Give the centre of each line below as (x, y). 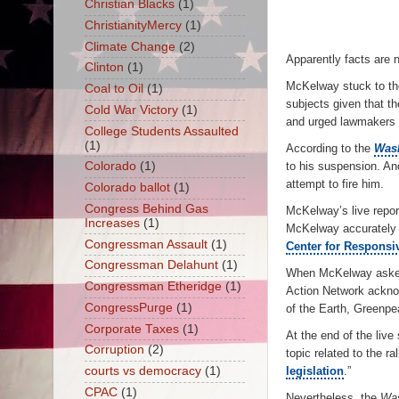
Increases (112, 223)
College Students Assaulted (161, 131)
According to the (330, 149)
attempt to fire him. (334, 184)
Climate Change (130, 46)
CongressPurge (128, 307)
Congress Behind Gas (146, 208)
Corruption (114, 350)
